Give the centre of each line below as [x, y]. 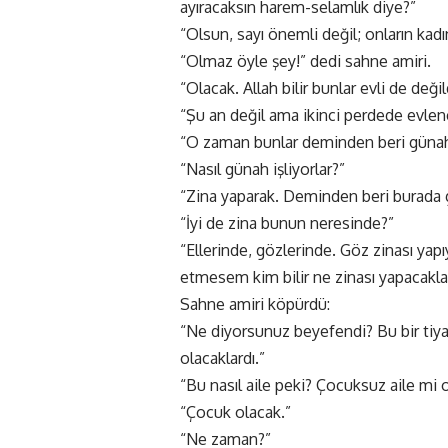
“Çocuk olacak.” [235, 412]
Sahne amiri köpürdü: [255, 304]
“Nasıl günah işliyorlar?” [262, 169]
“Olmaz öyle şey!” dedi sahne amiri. [305, 61]
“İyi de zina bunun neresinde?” [287, 223]
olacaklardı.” [222, 358]
